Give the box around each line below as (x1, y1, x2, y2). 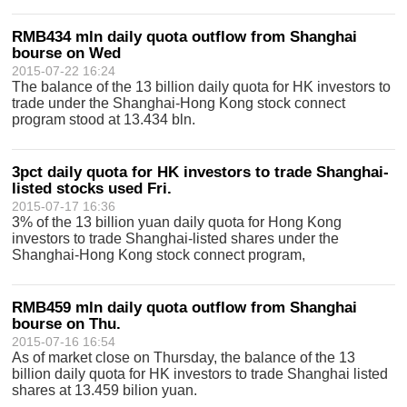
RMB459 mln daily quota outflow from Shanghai (12, 299, 358, 316)
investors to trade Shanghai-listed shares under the (12, 231, 340, 246)
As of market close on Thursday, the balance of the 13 (12, 350, 356, 365)
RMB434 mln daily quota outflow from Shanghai (12, 28, 358, 45)
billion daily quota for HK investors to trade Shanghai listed (12, 366, 389, 382)
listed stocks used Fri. (12, 180, 173, 197)
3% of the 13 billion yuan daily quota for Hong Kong (12, 214, 342, 230)
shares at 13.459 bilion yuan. (12, 382, 198, 398)
